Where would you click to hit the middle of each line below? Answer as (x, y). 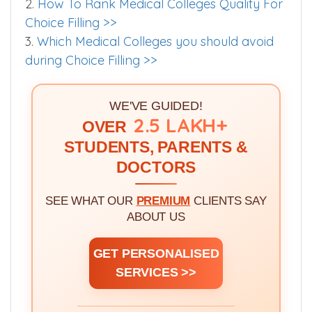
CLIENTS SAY (228, 201)
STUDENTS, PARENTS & (156, 148)
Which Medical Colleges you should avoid (155, 41)
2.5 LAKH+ (180, 125)
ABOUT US (156, 217)
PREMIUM (163, 201)
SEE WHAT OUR (91, 201)
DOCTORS (156, 168)
